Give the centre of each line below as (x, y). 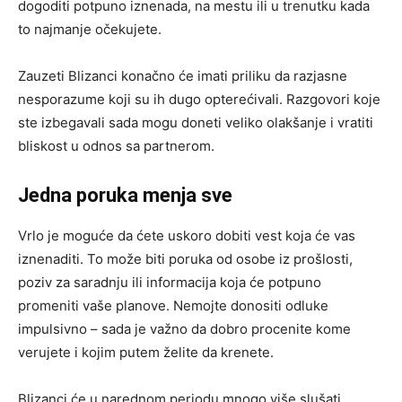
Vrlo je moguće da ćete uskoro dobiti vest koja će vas (187, 235)
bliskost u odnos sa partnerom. (116, 145)
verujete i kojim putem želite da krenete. (146, 352)
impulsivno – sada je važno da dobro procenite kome (184, 328)
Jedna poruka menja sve (125, 195)
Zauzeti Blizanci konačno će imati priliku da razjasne (183, 75)
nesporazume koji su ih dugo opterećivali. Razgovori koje (199, 99)
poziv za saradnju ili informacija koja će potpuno (170, 282)
